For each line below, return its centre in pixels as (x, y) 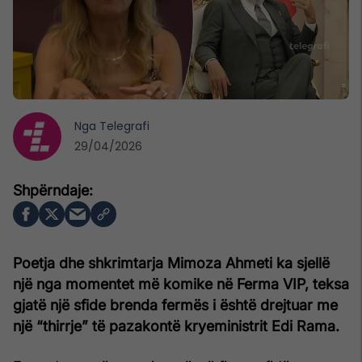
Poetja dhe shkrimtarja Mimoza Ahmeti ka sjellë (171, 263)
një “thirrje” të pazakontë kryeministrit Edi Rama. (176, 326)
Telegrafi (124, 126)
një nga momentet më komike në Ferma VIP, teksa (181, 284)
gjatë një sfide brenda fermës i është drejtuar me (175, 305)
